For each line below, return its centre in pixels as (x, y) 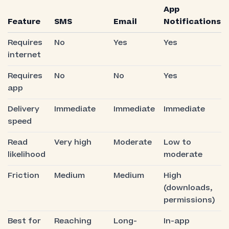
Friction (23, 175)
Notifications (192, 21)
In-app (176, 221)
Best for (24, 221)
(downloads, (188, 188)
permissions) (189, 200)
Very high (73, 142)
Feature (24, 21)
